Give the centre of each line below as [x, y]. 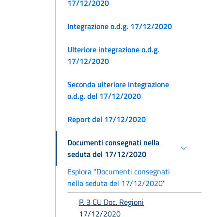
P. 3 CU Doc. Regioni [111, 202]
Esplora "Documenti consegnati [119, 171]
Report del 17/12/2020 [107, 119]
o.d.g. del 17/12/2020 [104, 96]
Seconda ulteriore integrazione [118, 84]
